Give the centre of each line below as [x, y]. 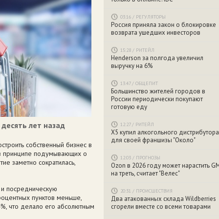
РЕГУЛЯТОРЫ [151, 17]
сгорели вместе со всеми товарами [161, 207]
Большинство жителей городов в [158, 91]
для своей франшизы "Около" [153, 140]
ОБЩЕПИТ [147, 83]
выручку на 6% [132, 66]
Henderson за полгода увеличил [157, 58]
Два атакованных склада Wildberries [164, 199]
